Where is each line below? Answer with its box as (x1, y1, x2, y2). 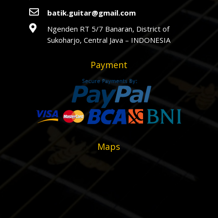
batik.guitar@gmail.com (47, 8, 136, 18)
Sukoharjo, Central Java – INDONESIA (47, 35, 172, 45)
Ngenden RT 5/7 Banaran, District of (47, 24, 169, 34)
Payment (90, 59, 127, 71)
